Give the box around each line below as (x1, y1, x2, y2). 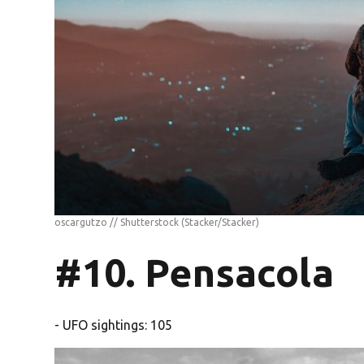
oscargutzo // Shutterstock (54, 216, 182, 227)
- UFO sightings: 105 (54, 317, 173, 332)
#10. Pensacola (54, 249, 335, 294)
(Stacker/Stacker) (181, 216, 260, 227)
